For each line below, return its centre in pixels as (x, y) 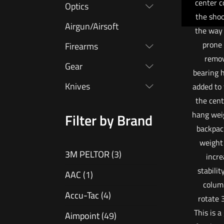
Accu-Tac (82, 195)
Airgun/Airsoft (92, 26)
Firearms (81, 46)
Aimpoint (82, 216)
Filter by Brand (109, 120)
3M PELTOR (87, 154)
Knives (77, 86)
